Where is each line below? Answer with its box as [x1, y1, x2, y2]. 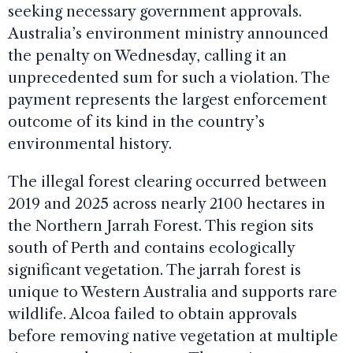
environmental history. [8, 135, 172, 153]
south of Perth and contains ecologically [8, 239, 295, 257]
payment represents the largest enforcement [8, 91, 327, 109]
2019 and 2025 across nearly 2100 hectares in [8, 195, 325, 213]
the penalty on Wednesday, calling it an [8, 46, 287, 65]
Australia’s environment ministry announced [8, 24, 329, 43]
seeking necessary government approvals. [8, 2, 302, 20]
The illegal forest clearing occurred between [8, 173, 327, 191]
